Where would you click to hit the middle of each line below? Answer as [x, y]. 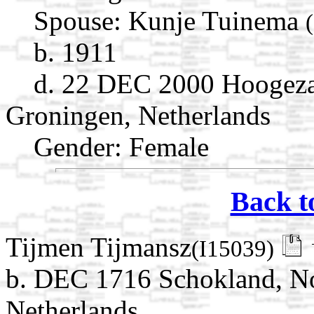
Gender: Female [121, 146]
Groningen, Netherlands [138, 115]
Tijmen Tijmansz [98, 247]
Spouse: [77, 20]
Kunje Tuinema [217, 20]
